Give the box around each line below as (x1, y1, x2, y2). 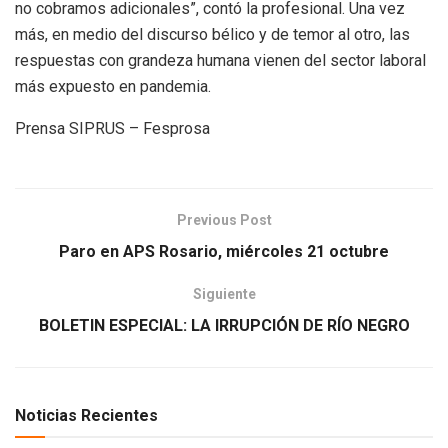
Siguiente (192, 285, 256, 302)
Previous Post (176, 211, 272, 228)
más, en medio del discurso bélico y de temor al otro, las (15, 24, 410, 44)
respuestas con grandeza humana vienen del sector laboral (15, 50, 426, 70)
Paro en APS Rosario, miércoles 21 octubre (59, 241, 389, 261)
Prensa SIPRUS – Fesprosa (15, 118, 210, 138)
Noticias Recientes (15, 405, 158, 425)
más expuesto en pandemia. (15, 76, 211, 96)
